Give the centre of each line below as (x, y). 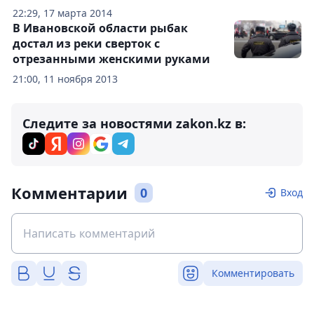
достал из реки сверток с (86, 44)
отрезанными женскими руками (111, 59)
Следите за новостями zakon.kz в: (134, 124)
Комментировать (253, 273)
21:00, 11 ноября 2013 (65, 79)
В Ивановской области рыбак (100, 28)
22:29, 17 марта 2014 (62, 13)
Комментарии (69, 193)
